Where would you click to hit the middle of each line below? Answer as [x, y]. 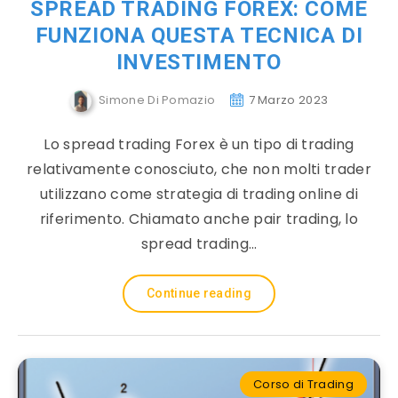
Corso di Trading [303, 384]
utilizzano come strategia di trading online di [199, 194]
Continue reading [199, 293]
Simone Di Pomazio [157, 100]
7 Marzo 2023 [288, 100]
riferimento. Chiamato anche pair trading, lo [199, 219]
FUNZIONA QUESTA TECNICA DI [199, 36]
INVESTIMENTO [199, 62]
